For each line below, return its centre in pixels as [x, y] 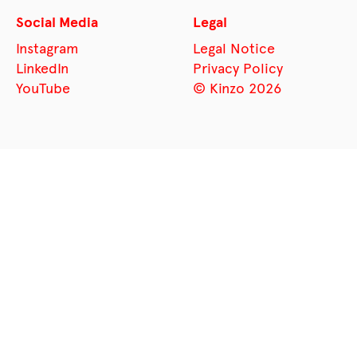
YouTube [43, 88]
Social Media [57, 22]
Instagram [47, 48]
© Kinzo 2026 [237, 88]
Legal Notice [234, 48]
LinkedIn [42, 68]
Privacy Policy [238, 68]
